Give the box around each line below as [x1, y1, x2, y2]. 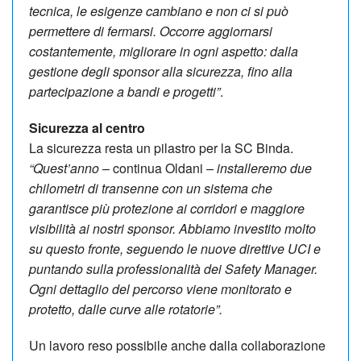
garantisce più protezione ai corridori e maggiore [29, 198, 305, 218]
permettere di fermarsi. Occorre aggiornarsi [29, 21, 272, 40]
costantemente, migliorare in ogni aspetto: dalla [29, 41, 298, 60]
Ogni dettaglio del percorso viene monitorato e [29, 279, 292, 298]
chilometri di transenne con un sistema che [29, 178, 272, 197]
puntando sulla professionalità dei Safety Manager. [29, 259, 317, 278]
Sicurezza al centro [29, 118, 145, 137]
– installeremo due [206, 158, 312, 177]
